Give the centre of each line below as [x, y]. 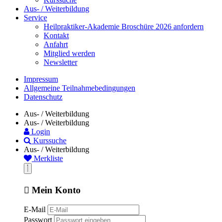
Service [35, 17]
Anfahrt [56, 44]
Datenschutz [43, 97]
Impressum [41, 79]
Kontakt [56, 35]
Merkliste [48, 158]
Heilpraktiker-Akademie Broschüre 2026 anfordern [124, 26]
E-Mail [35, 210]
